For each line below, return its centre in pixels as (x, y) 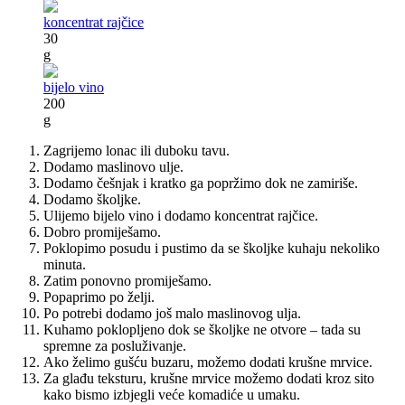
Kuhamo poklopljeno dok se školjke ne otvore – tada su (202, 330)
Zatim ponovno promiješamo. (127, 281)
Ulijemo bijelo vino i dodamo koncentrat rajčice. (181, 216)
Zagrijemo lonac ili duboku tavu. (137, 151)
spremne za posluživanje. (115, 346)
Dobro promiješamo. (102, 232)
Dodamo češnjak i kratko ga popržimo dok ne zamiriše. (201, 184)
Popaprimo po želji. (99, 297)
